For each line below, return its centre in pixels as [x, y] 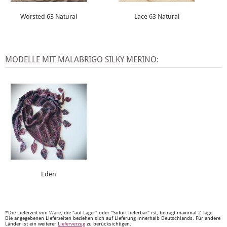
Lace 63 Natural [157, 16]
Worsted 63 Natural [49, 16]
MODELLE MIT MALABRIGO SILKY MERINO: [82, 60]
